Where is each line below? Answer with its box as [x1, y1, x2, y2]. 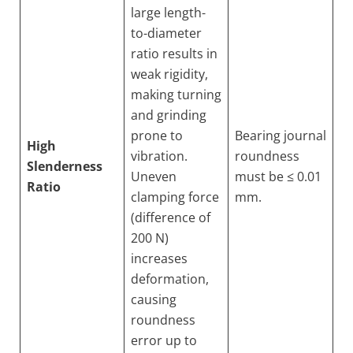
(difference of [131, 209, 210, 226]
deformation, [131, 270, 209, 288]
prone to [131, 127, 183, 144]
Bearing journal [235, 127, 326, 144]
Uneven [131, 168, 176, 185]
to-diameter [131, 24, 202, 42]
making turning [131, 86, 221, 103]
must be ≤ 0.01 [235, 168, 321, 185]
